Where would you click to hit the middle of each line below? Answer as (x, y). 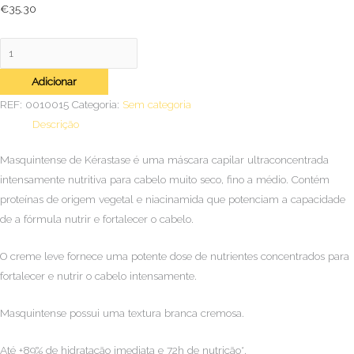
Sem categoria (157, 104)
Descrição (56, 124)
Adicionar (54, 81)
